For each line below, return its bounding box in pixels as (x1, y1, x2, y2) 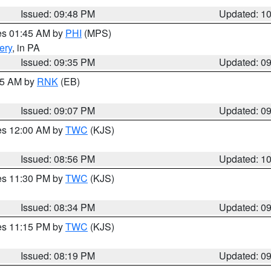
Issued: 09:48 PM (21, 7, 96, 21)
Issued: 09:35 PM (21, 55, 96, 69)
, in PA (12, 41, 40, 54)
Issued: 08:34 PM (21, 200, 96, 214)
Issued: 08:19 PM (21, 249, 96, 263)
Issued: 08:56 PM (21, 152, 96, 166)
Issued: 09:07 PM (21, 103, 96, 117)
